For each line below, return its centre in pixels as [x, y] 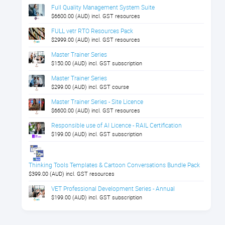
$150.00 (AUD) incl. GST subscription [97, 63]
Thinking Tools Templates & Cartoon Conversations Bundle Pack [114, 165]
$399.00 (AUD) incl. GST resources [72, 174]
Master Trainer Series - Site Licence [97, 102]
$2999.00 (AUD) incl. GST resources [96, 39]
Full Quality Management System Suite [103, 7]
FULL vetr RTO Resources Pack [92, 30]
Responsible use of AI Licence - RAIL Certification [117, 125]
